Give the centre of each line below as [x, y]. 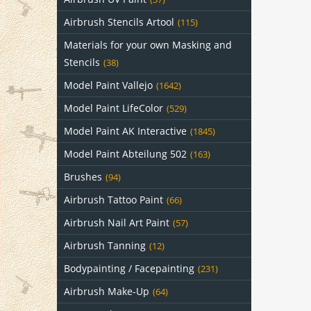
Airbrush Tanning [105, 245]
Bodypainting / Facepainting [129, 268]
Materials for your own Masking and [148, 45]
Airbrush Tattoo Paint [114, 200]
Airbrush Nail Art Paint [117, 222]
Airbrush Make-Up [107, 291]
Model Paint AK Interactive [125, 131]
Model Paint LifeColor [114, 108]
